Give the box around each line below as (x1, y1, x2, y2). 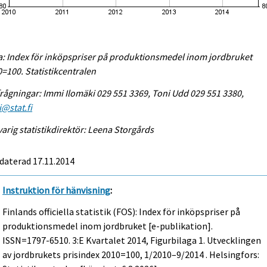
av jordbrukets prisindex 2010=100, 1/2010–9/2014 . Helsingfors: (2, 249, 260, 261)
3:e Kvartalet (72, 234, 126, 247)
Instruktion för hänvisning (2, 184, 111, 196)
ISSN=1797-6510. (2, 234, 73, 247)
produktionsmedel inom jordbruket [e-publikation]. (2, 220, 213, 232)
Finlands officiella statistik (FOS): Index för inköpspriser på (2, 206, 241, 218)
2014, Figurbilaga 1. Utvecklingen (125, 234, 262, 247)
